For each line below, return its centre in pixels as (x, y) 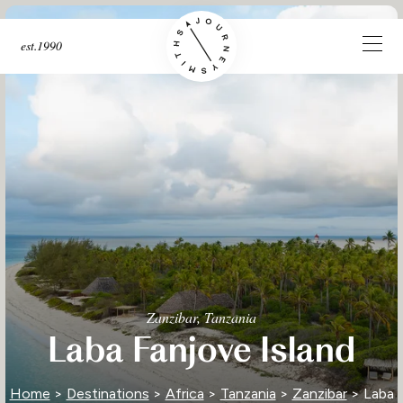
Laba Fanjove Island (201, 350)
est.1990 (41, 46)
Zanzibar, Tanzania (201, 317)
